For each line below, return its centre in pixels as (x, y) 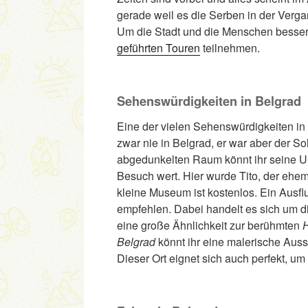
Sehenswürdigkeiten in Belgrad (209, 100)
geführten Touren (158, 48)
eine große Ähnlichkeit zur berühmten (210, 225)
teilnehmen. (230, 48)
